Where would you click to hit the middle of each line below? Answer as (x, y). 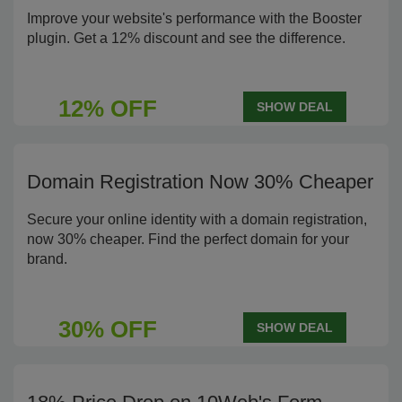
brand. (47, 259)
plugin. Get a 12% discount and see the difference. (186, 38)
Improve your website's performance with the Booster (194, 18)
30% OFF (107, 329)
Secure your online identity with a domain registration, (197, 219)
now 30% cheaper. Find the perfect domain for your (188, 239)
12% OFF (107, 109)
